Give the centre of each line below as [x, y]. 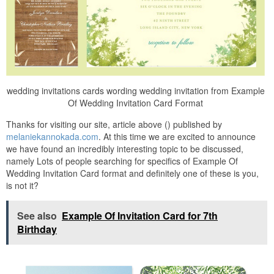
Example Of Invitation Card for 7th [140, 215]
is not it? [22, 185]
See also [37, 215]
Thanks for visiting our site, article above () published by [114, 124]
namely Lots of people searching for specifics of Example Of [122, 161]
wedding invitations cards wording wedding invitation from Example [135, 90]
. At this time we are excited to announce [177, 136]
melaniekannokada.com [52, 136]
